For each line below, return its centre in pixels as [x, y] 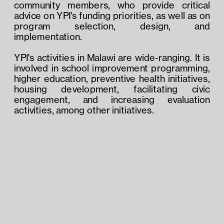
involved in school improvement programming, [112, 68]
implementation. [48, 36]
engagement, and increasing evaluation [112, 99]
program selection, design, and [112, 26]
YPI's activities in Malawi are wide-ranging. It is [112, 57]
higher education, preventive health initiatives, [112, 78]
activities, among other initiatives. [84, 110]
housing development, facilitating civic [112, 89]
